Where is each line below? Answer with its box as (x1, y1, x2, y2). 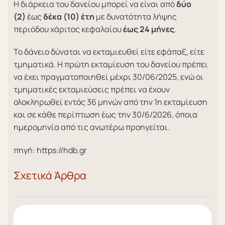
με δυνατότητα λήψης (94, 11, 177, 22)
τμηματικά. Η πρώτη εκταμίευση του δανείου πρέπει (14, 59, 208, 70)
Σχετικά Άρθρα (14, 168, 86, 182)
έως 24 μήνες (123, 23, 174, 35)
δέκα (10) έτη (43, 11, 94, 22)
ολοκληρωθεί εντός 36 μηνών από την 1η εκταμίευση (14, 96, 207, 108)
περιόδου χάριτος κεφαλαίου (14, 23, 123, 35)
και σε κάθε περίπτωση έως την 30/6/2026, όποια (14, 109, 197, 121)
